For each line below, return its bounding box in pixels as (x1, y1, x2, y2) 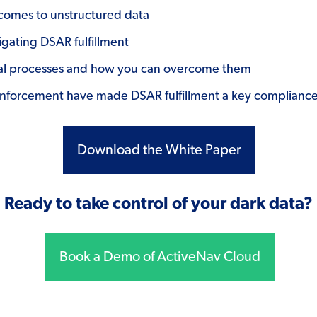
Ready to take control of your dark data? (4, 195, 313, 212)
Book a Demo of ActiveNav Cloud (59, 249, 260, 264)
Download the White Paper (77, 142, 241, 157)
